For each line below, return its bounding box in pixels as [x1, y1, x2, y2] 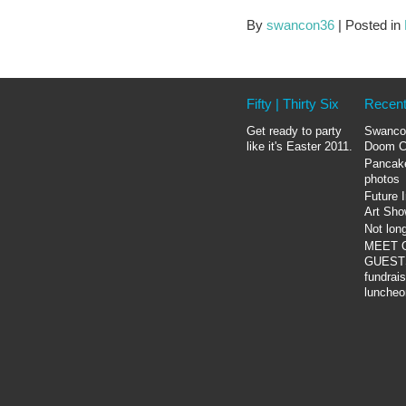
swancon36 [266, 16, 334, 33]
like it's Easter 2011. [246, 139, 353, 153]
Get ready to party [246, 123, 342, 138]
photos [364, 171, 400, 186]
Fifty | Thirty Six [246, 95, 339, 111]
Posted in [345, 16, 404, 33]
